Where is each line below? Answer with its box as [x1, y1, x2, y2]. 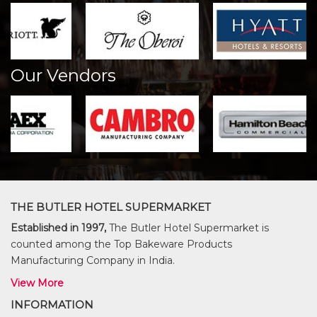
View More [11, 277, 64, 289]
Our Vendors [11, 65, 116, 86]
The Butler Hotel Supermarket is [106, 221, 269, 234]
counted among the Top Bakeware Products [11, 238, 232, 250]
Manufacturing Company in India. [11, 254, 175, 267]
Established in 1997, [11, 221, 106, 234]
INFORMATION [11, 298, 93, 311]
